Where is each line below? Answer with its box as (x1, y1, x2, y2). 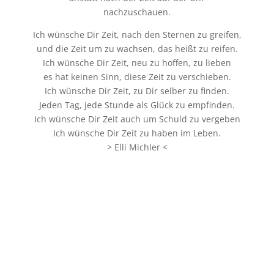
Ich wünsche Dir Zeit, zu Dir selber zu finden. (45, 85, 229, 97)
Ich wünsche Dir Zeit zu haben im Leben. (53, 127, 221, 139)
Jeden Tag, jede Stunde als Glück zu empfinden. (39, 99, 235, 111)
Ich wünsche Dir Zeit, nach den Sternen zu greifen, (32, 29, 242, 41)
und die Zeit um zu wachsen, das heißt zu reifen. (36, 43, 238, 55)
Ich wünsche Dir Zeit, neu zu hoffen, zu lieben (43, 57, 231, 69)
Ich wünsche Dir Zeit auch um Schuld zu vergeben (34, 113, 240, 125)
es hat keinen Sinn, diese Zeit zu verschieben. (43, 71, 231, 83)
